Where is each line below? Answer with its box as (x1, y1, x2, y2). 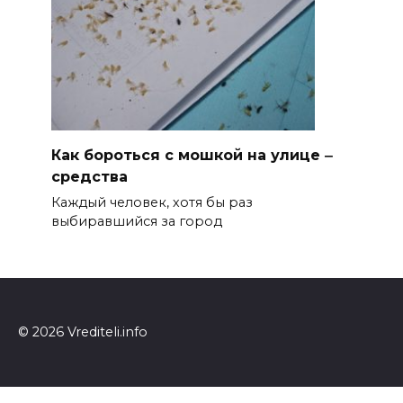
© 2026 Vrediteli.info (18, 323, 148, 340)
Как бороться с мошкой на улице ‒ (50, 146, 333, 164)
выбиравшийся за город (50, 213, 222, 230)
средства (50, 167, 128, 185)
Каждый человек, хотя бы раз (50, 194, 253, 211)
